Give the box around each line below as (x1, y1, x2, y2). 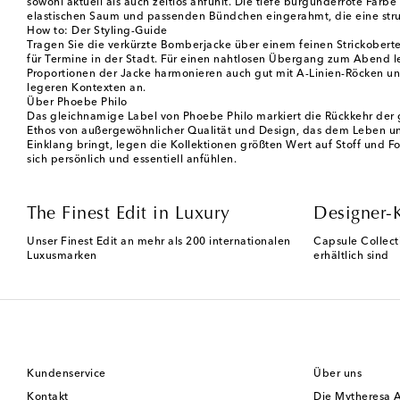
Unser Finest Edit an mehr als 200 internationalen (27, 237, 291, 248)
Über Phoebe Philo (27, 97, 128, 109)
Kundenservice (27, 369, 106, 380)
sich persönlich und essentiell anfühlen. (27, 154, 237, 166)
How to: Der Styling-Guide (27, 26, 168, 37)
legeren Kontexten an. (27, 83, 146, 95)
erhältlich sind (313, 251, 389, 262)
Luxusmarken (27, 251, 97, 262)
